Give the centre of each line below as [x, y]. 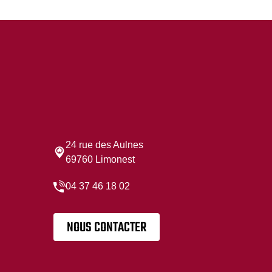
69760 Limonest [100, 160]
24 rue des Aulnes [104, 145]
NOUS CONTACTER [106, 228]
